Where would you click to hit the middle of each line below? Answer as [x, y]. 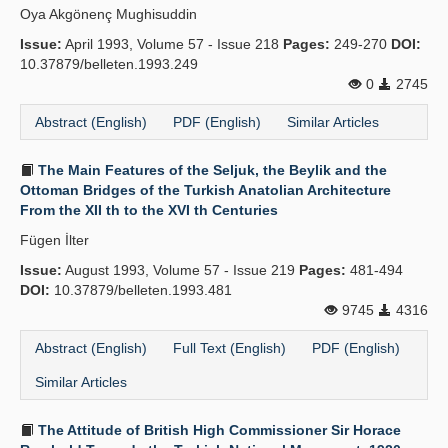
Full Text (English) [229, 348]
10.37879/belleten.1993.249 [109, 64]
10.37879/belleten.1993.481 [141, 290]
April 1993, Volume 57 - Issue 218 [172, 44]
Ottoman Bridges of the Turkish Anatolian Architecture [205, 190]
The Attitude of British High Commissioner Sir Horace [217, 430]
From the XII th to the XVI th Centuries [149, 210]
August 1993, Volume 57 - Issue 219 [180, 270]
